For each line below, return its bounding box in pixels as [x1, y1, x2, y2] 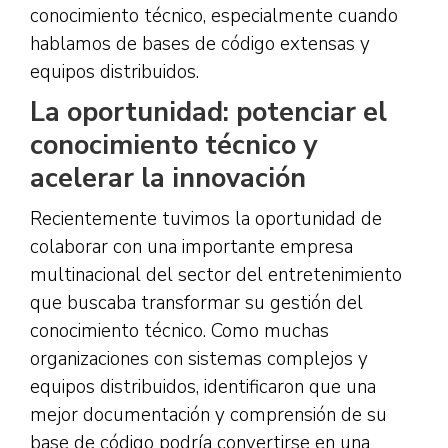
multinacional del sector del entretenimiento [30, 262, 402, 288]
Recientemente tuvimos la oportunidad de [30, 206, 382, 232]
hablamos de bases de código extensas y [30, 31, 370, 57]
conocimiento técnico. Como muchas [30, 318, 329, 344]
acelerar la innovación [30, 160, 306, 197]
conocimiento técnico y [30, 127, 317, 164]
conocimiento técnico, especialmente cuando [30, 3, 398, 29]
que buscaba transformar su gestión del [30, 290, 363, 316]
